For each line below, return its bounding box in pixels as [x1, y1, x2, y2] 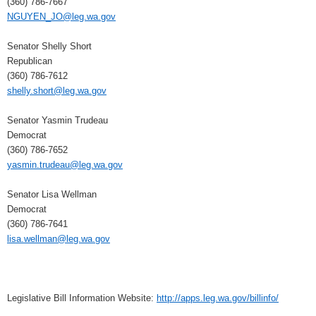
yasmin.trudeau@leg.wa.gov [7, 159, 123, 170]
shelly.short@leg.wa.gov [7, 85, 107, 96]
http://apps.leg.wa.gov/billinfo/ [157, 292, 279, 303]
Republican [7, 55, 52, 66]
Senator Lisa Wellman [7, 188, 97, 200]
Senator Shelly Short [7, 40, 92, 51]
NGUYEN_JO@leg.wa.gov [7, 11, 116, 22]
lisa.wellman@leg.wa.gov [7, 233, 110, 244]
